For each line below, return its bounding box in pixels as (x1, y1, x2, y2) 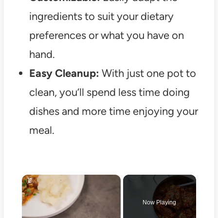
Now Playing (143, 199, 177, 206)
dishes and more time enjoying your (29, 105, 198, 118)
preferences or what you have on (29, 29, 184, 42)
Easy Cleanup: (29, 67, 99, 80)
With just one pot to (99, 67, 196, 80)
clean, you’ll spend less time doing (29, 86, 190, 99)
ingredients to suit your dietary (29, 10, 174, 23)
